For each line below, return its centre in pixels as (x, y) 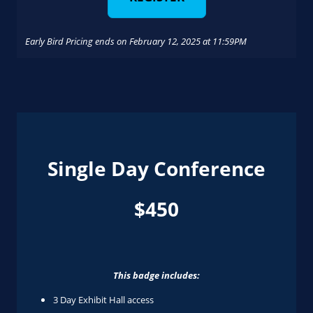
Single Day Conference (156, 168)
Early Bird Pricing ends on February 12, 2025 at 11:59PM (136, 41)
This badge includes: (156, 275)
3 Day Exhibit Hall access (103, 300)
